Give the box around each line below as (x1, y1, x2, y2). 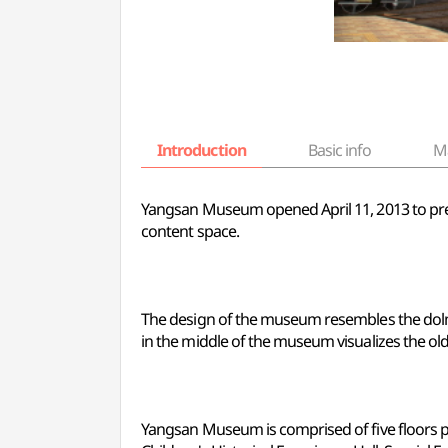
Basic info (307, 139, 372, 161)
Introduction (157, 139, 246, 161)
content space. (141, 220, 239, 242)
